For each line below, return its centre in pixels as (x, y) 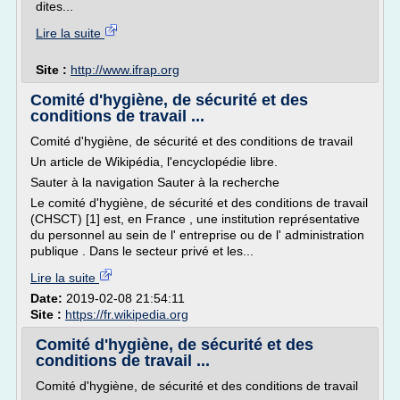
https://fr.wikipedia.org (127, 314)
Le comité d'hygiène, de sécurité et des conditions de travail (199, 203)
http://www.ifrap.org (125, 70)
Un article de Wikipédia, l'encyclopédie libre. (154, 162)
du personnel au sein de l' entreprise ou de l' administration (197, 235)
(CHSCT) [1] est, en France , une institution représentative (195, 219)
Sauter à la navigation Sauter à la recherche (155, 182)
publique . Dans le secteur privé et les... (142, 251)
